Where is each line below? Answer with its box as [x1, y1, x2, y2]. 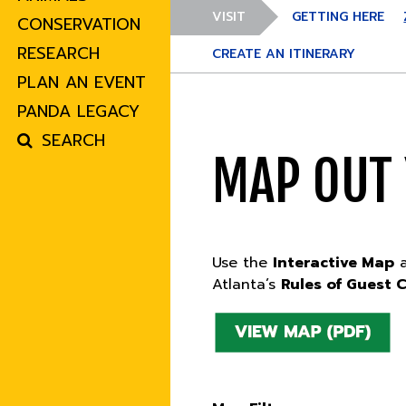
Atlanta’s [212, 273, 282, 295]
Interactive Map [273, 251, 395, 274]
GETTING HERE [292, 7, 385, 27]
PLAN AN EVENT [17, 70, 147, 96]
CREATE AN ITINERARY [212, 44, 356, 64]
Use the [212, 251, 274, 274]
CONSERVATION [17, 12, 141, 38]
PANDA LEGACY [17, 99, 140, 125]
